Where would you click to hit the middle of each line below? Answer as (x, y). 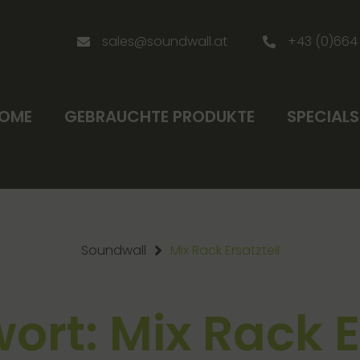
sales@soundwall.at (165, 41)
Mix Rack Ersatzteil (225, 250)
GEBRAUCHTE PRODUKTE (159, 117)
